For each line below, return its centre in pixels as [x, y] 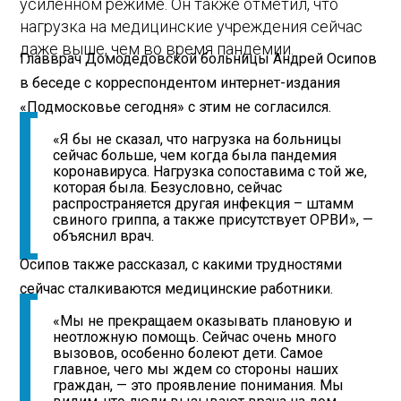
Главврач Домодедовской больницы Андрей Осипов [199, 59]
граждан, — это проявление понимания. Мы [199, 386]
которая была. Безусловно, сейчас [168, 188]
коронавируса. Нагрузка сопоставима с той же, [210, 172]
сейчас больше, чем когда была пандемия [195, 156]
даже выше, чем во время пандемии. [157, 48]
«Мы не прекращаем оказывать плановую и [203, 321]
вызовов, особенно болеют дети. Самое [188, 354]
